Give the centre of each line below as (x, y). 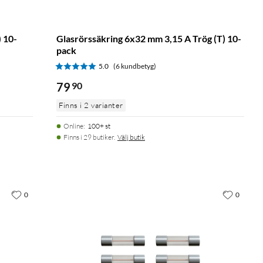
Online (73, 126)
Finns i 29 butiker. (89, 137)
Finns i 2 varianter (91, 105)
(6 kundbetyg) (135, 66)
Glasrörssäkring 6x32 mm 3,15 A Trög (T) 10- (149, 38)
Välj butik (131, 137)
